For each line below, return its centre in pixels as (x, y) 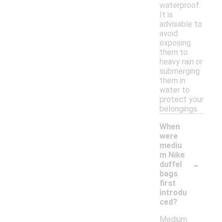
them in (172, 81)
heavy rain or (181, 62)
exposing (175, 43)
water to (175, 90)
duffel (171, 165)
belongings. (179, 109)
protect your (182, 100)
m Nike (172, 155)
